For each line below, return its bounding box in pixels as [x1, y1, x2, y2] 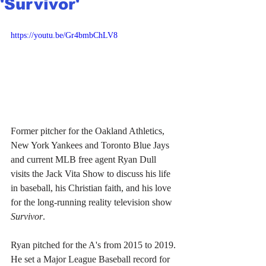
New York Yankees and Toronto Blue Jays [11, 140, 172, 150]
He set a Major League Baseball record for [11, 254, 172, 264]
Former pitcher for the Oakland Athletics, [11, 125, 167, 136]
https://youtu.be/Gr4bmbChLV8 [11, 31, 118, 40]
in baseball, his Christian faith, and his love [11, 182, 173, 193]
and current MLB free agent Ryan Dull [11, 154, 159, 164]
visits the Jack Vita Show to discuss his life [11, 168, 173, 179]
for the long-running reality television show [11, 197, 175, 207]
